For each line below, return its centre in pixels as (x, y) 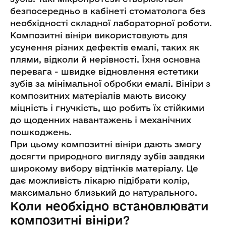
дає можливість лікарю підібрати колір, (100, 180)
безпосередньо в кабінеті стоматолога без (108, 11)
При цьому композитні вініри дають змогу (106, 144)
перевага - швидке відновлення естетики (104, 71)
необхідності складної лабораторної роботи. (111, 23)
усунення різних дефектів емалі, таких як (105, 47)
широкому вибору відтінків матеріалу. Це (104, 168)
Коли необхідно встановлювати (109, 206)
